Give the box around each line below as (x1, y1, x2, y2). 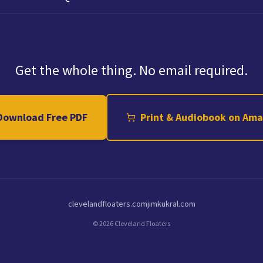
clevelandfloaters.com (68, 198, 147, 209)
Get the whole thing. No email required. (15, 61, 248, 79)
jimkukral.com (147, 198, 195, 209)
